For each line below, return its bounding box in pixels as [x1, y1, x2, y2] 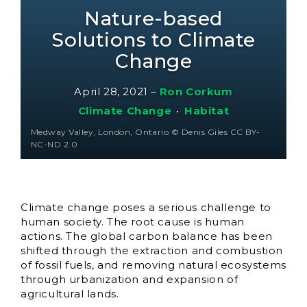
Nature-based [84, 7, 223, 30]
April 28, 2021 [74, 85, 148, 98]
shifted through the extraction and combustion [21, 244, 284, 257]
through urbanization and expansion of [21, 273, 238, 286]
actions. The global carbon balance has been [21, 230, 273, 243]
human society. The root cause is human [21, 215, 245, 228]
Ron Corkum [159, 85, 233, 98]
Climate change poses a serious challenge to [21, 201, 271, 214]
